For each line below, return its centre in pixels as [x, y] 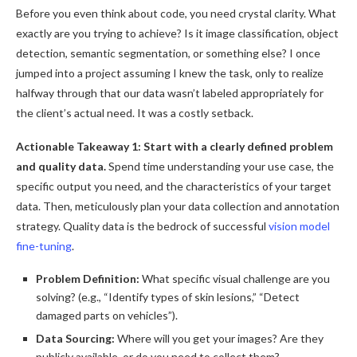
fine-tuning [44, 245]
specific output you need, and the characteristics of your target [174, 186]
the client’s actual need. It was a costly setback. [135, 112]
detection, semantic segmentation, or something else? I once [168, 53]
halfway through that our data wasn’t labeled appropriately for [170, 92]
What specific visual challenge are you [235, 278]
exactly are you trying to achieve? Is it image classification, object [177, 33]
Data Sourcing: [75, 338]
